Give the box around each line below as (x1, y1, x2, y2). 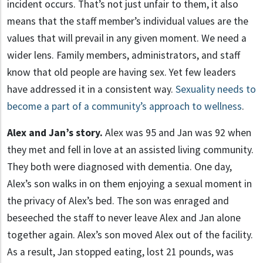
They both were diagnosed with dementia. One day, (7, 160, 232, 174)
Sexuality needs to (176, 83, 256, 96)
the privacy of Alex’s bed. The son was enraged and (7, 194, 229, 208)
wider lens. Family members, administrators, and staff (7, 49, 240, 62)
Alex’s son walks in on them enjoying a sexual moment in (7, 177, 252, 191)
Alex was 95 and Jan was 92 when (103, 126, 251, 140)
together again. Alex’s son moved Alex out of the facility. (7, 228, 253, 242)
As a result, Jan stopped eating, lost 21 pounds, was (7, 245, 234, 259)
